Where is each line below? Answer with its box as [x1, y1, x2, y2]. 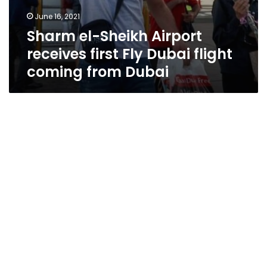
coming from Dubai [27, 62, 169, 82]
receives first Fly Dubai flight [27, 44, 232, 64]
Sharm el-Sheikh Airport [27, 26, 202, 46]
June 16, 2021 [35, 11, 80, 21]
